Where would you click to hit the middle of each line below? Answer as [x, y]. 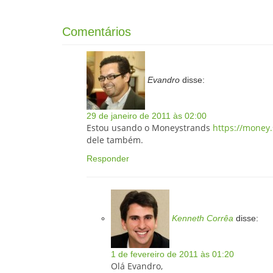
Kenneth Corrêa [203, 218]
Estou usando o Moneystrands [150, 128]
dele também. [115, 140]
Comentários [97, 32]
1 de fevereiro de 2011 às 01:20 [172, 254]
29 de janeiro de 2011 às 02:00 [147, 116]
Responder [108, 159]
